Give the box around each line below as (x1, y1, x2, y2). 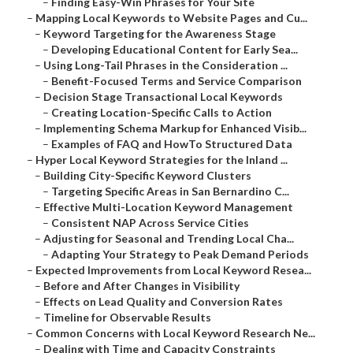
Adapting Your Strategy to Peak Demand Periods (51, 247, 309, 262)
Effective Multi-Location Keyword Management (43, 200, 293, 214)
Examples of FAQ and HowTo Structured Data (51, 137, 292, 151)
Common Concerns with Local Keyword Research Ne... (35, 326, 315, 340)
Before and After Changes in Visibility (43, 279, 240, 293)
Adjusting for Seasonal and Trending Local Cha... (43, 232, 294, 246)
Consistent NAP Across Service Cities (51, 216, 249, 230)
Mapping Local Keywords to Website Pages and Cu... (35, 11, 307, 25)
